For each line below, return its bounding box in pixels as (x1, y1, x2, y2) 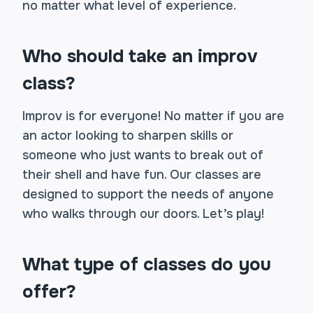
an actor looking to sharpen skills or (22, 128, 233, 143)
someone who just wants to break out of (22, 147, 263, 163)
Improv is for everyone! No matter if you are (22, 108, 284, 124)
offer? (22, 280, 76, 303)
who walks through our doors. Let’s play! (22, 206, 264, 221)
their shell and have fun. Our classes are (22, 167, 261, 182)
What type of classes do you (22, 253, 271, 276)
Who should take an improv (22, 45, 258, 68)
